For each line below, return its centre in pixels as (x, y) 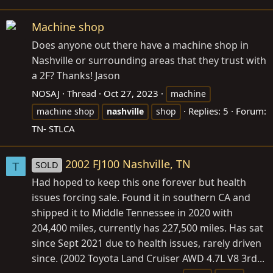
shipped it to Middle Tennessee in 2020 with (132, 212)
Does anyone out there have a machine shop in (140, 45)
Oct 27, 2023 (131, 94)
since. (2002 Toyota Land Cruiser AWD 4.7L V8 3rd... (148, 258)
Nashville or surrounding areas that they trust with (149, 61)
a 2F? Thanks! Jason (76, 76)
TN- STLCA (53, 129)
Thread (82, 94)
